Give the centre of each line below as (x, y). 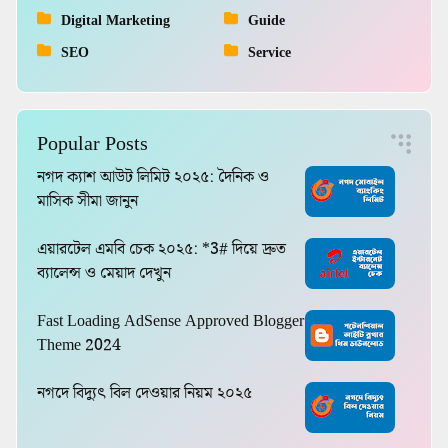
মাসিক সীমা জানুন (87, 202)
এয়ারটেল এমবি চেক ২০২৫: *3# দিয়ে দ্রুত (161, 250)
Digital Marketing (115, 21)
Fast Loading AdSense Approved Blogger (170, 322)
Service (269, 53)
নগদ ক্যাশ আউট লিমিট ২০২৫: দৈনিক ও (153, 178)
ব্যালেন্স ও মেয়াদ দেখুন (104, 274)
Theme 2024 (79, 346)
